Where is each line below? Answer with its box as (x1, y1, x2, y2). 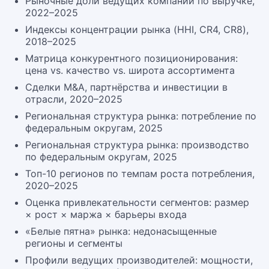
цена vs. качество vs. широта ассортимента (25, 64, 235, 76)
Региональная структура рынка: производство (25, 139, 249, 151)
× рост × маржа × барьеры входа (25, 208, 187, 220)
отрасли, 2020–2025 (25, 93, 122, 105)
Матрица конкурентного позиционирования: (25, 52, 238, 64)
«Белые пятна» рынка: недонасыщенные (25, 225, 217, 237)
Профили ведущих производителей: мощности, (25, 254, 253, 266)
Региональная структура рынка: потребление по (25, 110, 256, 122)
